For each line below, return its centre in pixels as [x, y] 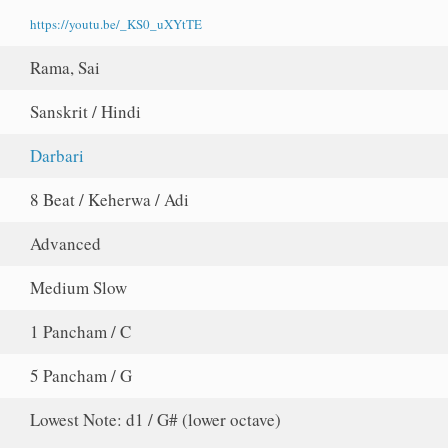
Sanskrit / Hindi [86, 112]
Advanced [66, 244]
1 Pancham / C [81, 332]
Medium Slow [79, 288]
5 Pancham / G [81, 376]
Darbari [57, 156]
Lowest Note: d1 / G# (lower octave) [156, 420]
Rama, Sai [65, 68]
